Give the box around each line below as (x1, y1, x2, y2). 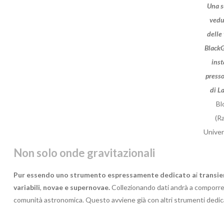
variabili (13, 182, 40, 191)
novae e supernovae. (43, 182, 110, 191)
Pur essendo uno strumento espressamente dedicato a (13, 170, 196, 179)
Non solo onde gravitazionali (13, 145, 155, 159)
